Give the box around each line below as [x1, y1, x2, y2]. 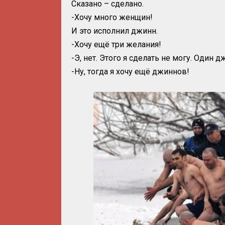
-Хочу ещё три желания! [71, 40, 161, 50]
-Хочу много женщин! [71, 13, 153, 23]
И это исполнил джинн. [71, 26, 158, 36]
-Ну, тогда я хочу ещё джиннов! [71, 67, 189, 77]
